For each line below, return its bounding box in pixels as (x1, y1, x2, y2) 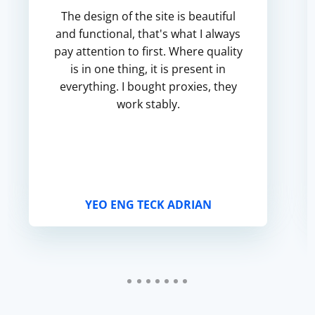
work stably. (116, 96, 180, 112)
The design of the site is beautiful (60, 8, 236, 24)
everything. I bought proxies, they (59, 79, 237, 94)
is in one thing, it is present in (70, 61, 226, 77)
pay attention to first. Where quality (53, 44, 243, 59)
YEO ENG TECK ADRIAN (84, 197, 212, 212)
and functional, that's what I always (56, 26, 241, 41)
